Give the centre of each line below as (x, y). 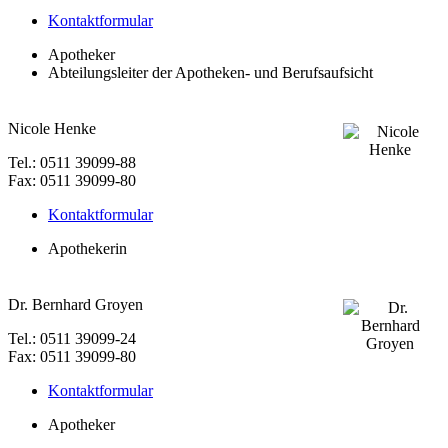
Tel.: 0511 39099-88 (72, 163)
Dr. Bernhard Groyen (75, 305)
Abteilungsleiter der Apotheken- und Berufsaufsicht (210, 72)
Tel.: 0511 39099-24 (72, 339)
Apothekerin (87, 249)
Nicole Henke (52, 129)
